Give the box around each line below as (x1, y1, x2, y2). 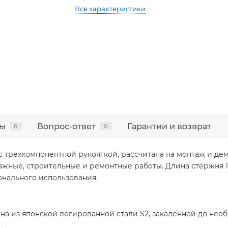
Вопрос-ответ (37, 121, 96, 131)
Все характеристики (75, 5, 146, 13)
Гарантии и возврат (127, 121, 211, 131)
